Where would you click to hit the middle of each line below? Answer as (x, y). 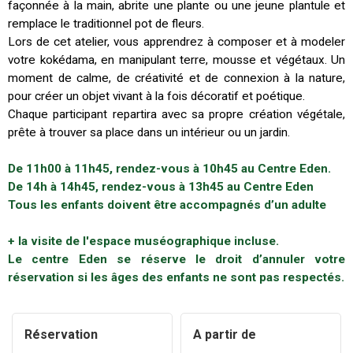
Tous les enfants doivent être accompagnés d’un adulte (167, 205)
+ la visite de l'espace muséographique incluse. (143, 241)
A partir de (225, 334)
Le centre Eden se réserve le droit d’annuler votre (176, 259)
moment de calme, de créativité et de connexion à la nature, (176, 78)
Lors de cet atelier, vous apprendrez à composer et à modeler (176, 42)
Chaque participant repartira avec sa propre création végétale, (176, 114)
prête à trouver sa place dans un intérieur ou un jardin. (149, 132)
